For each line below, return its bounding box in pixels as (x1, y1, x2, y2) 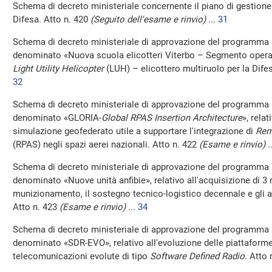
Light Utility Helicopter (13, 63, 104, 74)
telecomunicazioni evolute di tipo (13, 251, 150, 262)
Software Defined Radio (150, 251, 245, 262)
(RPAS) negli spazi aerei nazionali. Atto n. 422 (13, 139, 199, 150)
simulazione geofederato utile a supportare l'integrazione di (13, 126, 256, 137)
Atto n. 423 (13, 202, 59, 212)
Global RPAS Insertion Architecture (101, 112, 242, 123)
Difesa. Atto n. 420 (13, 14, 90, 25)
